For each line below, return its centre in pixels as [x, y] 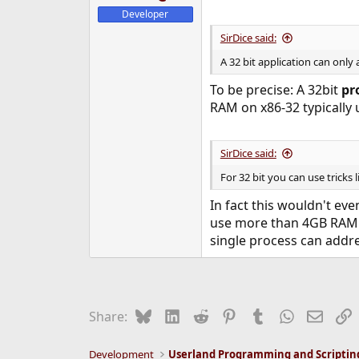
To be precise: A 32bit [275, 90]
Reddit [228, 315]
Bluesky [174, 315]
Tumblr [287, 315]
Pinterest [264, 315]
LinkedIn [205, 315]
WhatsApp [325, 315]
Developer [145, 14]
